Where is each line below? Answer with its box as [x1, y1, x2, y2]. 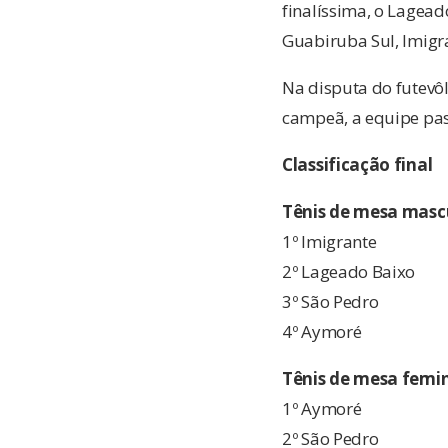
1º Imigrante [282, 229, 377, 253]
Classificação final [282, 152, 433, 176]
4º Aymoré [282, 319, 362, 343]
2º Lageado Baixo [282, 259, 416, 283]
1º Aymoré [282, 396, 362, 420]
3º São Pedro [282, 289, 379, 313]
